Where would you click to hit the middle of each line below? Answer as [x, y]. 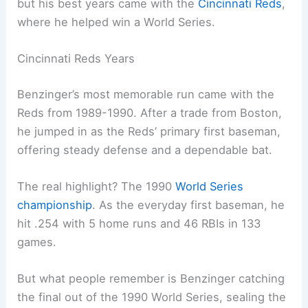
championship [55, 205]
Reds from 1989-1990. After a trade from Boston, [150, 112]
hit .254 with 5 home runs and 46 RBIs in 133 [139, 223]
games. [37, 242]
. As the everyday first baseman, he [189, 205]
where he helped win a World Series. [117, 22]
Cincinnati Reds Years [76, 59]
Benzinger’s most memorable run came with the [146, 94]
